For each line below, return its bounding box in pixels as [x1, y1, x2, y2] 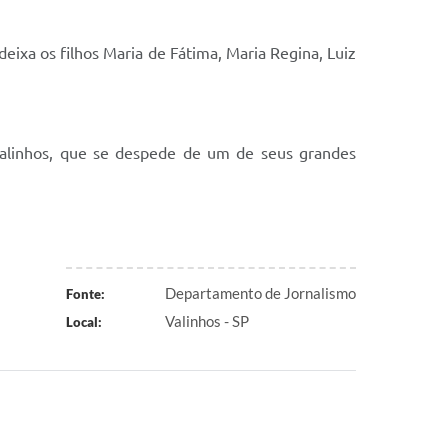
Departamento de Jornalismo [165, 284, 356, 302]
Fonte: [65, 286, 105, 302]
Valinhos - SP [165, 312, 249, 330]
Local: [65, 314, 102, 330]
